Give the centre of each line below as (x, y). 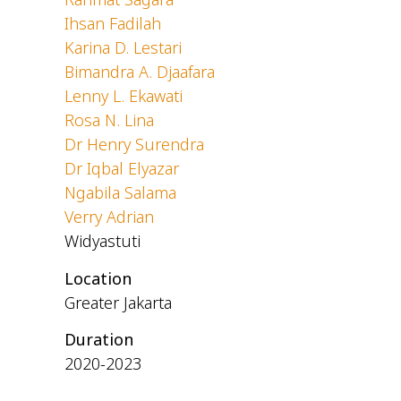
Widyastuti (102, 241)
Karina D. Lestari (123, 48)
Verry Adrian (109, 217)
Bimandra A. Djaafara (140, 72)
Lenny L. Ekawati (124, 96)
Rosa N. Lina (109, 120)
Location (98, 278)
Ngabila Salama (120, 193)
